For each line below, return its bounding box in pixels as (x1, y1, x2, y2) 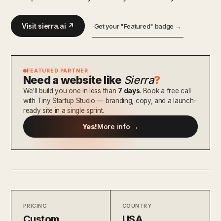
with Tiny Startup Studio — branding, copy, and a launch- (23, 96, 197, 105)
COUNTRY (122, 202, 152, 209)
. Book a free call (140, 86, 191, 95)
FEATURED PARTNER (27, 67, 88, 74)
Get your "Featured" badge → (94, 22, 182, 30)
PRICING (23, 202, 47, 209)
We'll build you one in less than (23, 86, 118, 95)
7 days (118, 86, 140, 95)
